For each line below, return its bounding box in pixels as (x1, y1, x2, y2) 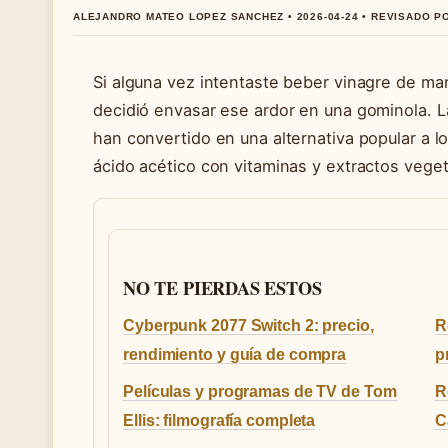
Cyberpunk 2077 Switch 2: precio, (123, 316, 374, 334)
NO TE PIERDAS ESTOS (123, 274, 322, 301)
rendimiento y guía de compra (123, 345, 347, 363)
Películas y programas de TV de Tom (123, 382, 397, 400)
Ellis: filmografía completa (123, 411, 316, 429)
